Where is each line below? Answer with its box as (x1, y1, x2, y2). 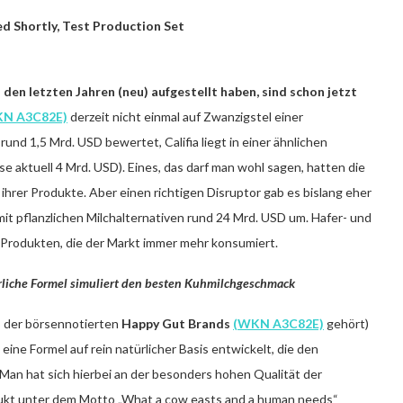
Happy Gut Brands (121, 315, 233, 331)
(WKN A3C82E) (233, 315, 324, 331)
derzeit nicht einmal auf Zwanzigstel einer (70, 108, 303, 124)
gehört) (324, 315, 369, 331)
